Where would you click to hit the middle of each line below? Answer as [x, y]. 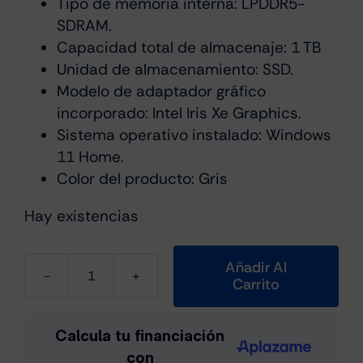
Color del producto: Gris [142, 179]
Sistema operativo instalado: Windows [194, 135]
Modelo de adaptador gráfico [161, 91]
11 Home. [90, 157]
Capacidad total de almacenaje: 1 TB [189, 47]
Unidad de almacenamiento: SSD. [175, 69]
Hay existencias [81, 216]
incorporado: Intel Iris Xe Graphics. [179, 113]
